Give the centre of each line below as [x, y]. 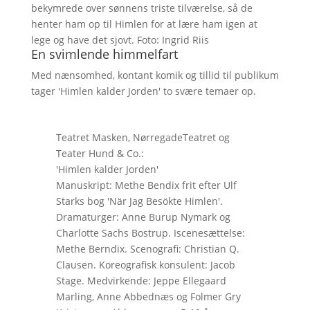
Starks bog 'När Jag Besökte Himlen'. [139, 201]
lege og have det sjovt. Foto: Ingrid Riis [120, 39]
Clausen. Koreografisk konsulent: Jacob [145, 264]
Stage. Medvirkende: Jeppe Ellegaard [141, 280]
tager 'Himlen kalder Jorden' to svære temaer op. [143, 91]
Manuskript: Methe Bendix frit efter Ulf [146, 185]
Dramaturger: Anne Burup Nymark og [143, 217]
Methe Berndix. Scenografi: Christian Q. [147, 248]
